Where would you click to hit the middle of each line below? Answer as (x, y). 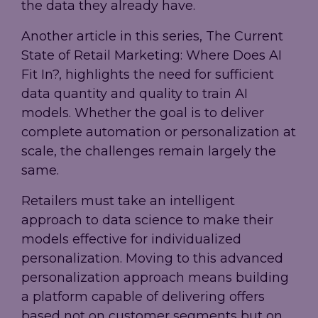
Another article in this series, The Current (152, 37)
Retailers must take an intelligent (128, 201)
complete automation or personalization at (159, 132)
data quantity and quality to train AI (135, 94)
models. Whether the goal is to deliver (143, 113)
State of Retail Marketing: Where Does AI (152, 56)
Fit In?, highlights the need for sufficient (148, 75)
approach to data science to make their (147, 220)
